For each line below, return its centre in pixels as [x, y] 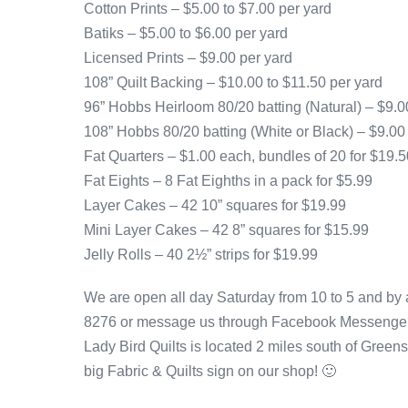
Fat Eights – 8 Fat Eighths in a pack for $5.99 [228, 180]
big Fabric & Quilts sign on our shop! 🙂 [210, 371]
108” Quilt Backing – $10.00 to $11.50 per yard [233, 82]
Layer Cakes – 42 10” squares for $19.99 [215, 205]
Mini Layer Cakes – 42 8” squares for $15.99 [226, 229]
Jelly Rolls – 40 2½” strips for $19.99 [201, 254]
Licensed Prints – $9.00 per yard [188, 57]
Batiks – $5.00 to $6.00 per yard [186, 33]
